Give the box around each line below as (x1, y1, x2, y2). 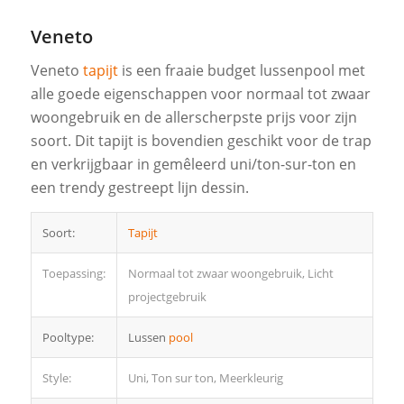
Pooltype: (41, 328, 94, 345)
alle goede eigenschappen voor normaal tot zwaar (30, 84, 371, 105)
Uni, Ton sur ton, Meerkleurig (127, 369, 283, 386)
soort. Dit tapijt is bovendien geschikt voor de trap (30, 131, 372, 151)
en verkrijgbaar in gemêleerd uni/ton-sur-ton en (30, 154, 356, 175)
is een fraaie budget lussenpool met (117, 60, 365, 81)
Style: (41, 369, 71, 386)
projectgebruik (127, 288, 207, 305)
